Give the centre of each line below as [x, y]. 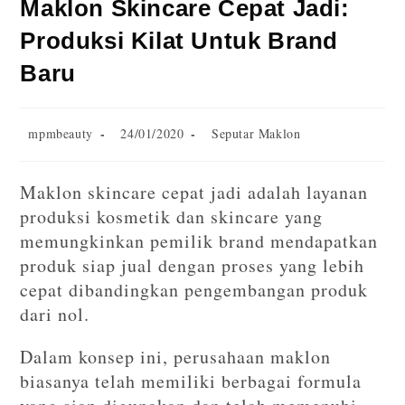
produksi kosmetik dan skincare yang [172, 216]
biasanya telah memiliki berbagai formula [191, 381]
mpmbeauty [61, 133]
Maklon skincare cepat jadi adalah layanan [194, 192]
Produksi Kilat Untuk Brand [179, 40]
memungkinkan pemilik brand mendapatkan [199, 240]
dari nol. [55, 314]
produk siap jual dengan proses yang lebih [193, 265]
